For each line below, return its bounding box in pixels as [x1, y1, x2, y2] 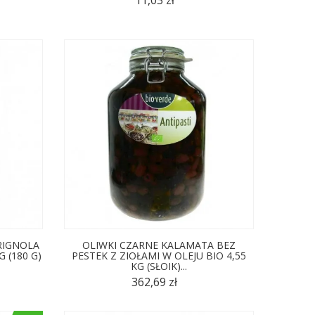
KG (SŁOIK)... [130, 259, 187, 273]
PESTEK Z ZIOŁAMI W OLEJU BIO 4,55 [71, 248, 246, 262]
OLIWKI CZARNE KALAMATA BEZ [82, 238, 236, 252]
